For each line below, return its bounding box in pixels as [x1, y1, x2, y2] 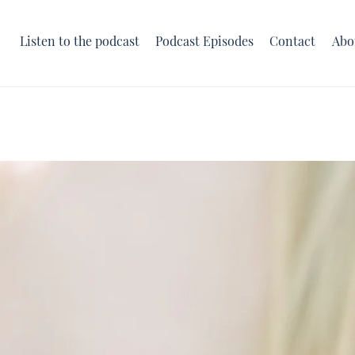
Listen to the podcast [20, 36, 140, 49]
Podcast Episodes [155, 36, 254, 49]
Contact [269, 36, 316, 49]
